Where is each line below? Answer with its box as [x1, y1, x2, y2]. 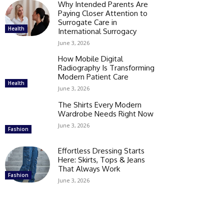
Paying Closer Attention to [58, 8, 147, 18]
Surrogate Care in [58, 17, 117, 27]
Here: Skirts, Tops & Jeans [58, 154, 145, 164]
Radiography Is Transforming [58, 62, 154, 72]
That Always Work [58, 163, 120, 173]
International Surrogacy [58, 26, 136, 36]
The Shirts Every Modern [58, 99, 141, 109]
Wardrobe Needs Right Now [58, 108, 153, 118]
